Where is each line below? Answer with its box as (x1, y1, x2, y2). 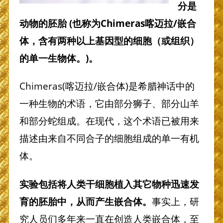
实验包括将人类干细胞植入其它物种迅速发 (19, 177, 199, 190)
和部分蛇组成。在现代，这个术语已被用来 (19, 114, 199, 127)
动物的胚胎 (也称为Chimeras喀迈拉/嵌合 (19, 16, 196, 29)
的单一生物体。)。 (19, 51, 98, 64)
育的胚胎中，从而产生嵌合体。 (19, 195, 152, 208)
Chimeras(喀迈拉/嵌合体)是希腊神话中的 (19, 80, 195, 93)
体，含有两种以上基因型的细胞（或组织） (19, 34, 199, 47)
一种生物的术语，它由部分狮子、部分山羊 (19, 97, 199, 110)
